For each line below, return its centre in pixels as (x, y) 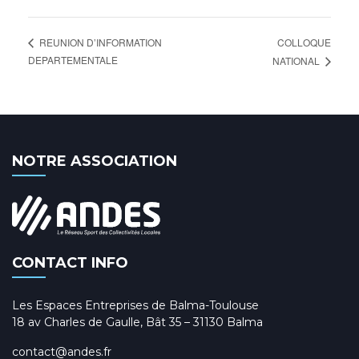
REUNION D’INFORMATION (99, 42)
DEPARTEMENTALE (73, 59)
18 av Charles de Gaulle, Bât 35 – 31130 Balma (137, 323)
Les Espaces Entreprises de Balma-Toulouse (135, 306)
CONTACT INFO (70, 263)
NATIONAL (297, 60)
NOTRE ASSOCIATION (95, 161)
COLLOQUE (304, 42)
